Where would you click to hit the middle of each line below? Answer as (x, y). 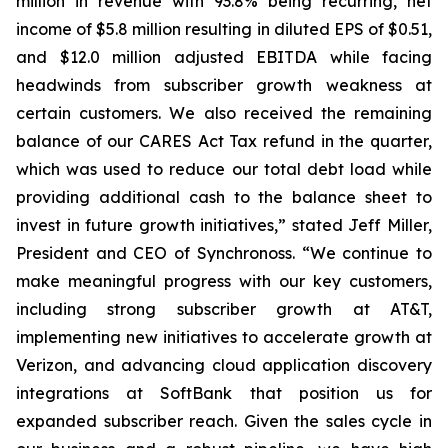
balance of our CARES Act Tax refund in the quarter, (224, 141)
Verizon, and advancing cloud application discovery (224, 365)
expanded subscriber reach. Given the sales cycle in (224, 421)
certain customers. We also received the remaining (224, 113)
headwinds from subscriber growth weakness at (224, 85)
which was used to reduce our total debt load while (224, 169)
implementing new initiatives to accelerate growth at (224, 337)
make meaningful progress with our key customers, (224, 281)
